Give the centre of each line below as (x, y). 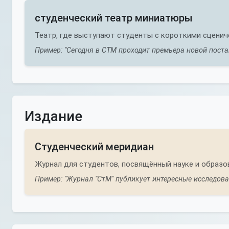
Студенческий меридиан (94, 147)
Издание (53, 116)
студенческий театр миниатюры (114, 18)
